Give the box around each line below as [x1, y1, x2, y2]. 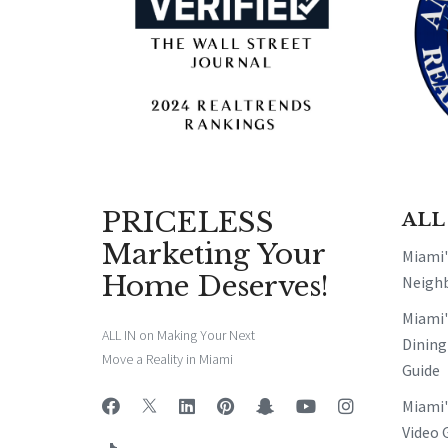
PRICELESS [102, 204, 274, 240]
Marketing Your [102, 236, 325, 272]
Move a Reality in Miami [102, 349, 233, 368]
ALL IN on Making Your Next [102, 325, 255, 344]
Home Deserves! [102, 268, 329, 304]
